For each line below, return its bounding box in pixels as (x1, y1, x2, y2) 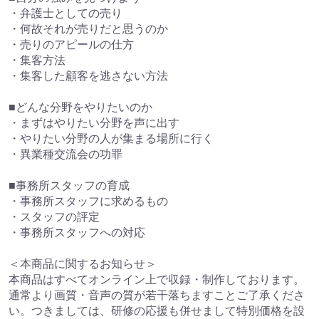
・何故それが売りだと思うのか (9, 21, 168, 36)
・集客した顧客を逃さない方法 (9, 68, 168, 83)
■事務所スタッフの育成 (9, 178, 130, 192)
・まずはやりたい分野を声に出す (9, 115, 179, 130)
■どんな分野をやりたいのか (9, 100, 152, 114)
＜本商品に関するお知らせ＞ (9, 256, 157, 271)
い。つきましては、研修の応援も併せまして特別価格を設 (9, 303, 305, 318)
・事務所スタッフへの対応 (9, 225, 145, 239)
